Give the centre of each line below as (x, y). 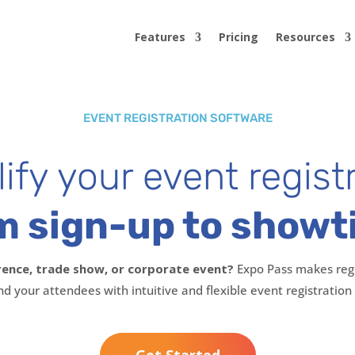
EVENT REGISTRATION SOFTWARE (177, 118)
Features (160, 37)
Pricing (239, 37)
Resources (306, 37)
